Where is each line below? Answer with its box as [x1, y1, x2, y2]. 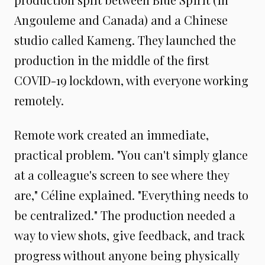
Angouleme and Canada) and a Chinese [14, 11, 228, 28]
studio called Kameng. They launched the [14, 31, 236, 48]
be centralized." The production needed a [14, 206, 235, 223]
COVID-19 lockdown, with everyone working [14, 72, 248, 88]
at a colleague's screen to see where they [14, 166, 229, 183]
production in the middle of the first [14, 51, 209, 68]
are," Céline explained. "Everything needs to [14, 186, 248, 203]
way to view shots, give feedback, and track [14, 227, 245, 243]
